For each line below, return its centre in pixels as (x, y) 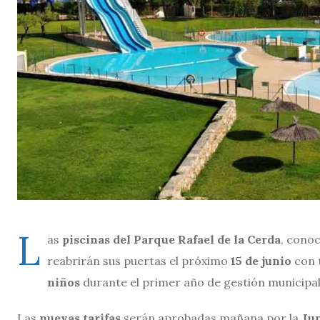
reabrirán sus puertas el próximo (139, 260)
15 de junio (261, 260)
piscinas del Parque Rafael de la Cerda (170, 239)
